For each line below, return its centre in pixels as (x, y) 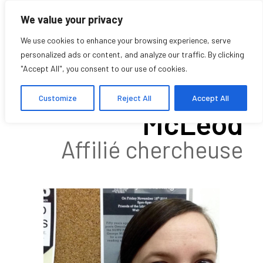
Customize (58, 98)
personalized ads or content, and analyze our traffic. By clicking (132, 54)
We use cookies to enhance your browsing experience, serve (126, 40)
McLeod (193, 123)
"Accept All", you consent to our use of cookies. (104, 68)
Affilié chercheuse (152, 149)
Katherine (181, 88)
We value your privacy (72, 19)
